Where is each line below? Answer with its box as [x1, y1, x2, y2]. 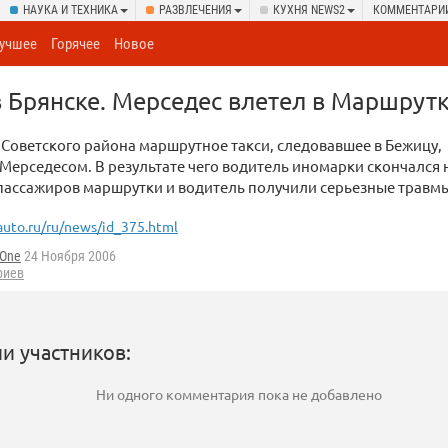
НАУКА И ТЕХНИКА [23, 3, 118, 17]
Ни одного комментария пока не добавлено [95, 385, 382, 404]
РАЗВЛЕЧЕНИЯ [159, 3, 232, 17]
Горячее [51, 35, 101, 53]
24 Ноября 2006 [21, 248, 116, 265]
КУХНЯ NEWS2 [273, 3, 345, 17]
